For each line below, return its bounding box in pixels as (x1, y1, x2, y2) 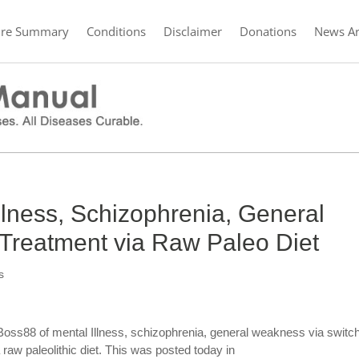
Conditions (87, 23, 146, 39)
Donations (240, 23, 296, 39)
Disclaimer (163, 23, 222, 39)
